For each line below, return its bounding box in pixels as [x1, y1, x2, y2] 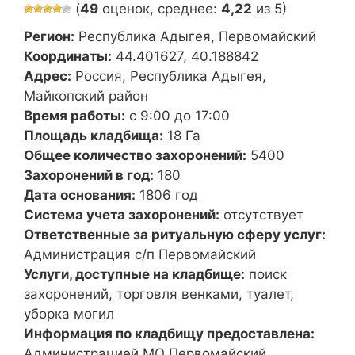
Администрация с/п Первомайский [24, 246, 256, 262]
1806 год [139, 186, 198, 203]
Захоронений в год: [24, 166, 154, 183]
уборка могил [24, 305, 114, 322]
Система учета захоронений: [24, 206, 219, 223]
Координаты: [24, 48, 112, 64]
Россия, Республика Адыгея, [75, 67, 266, 84]
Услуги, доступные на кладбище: [24, 265, 245, 282]
